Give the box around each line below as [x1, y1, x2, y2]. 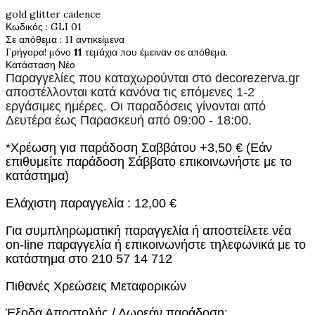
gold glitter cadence [6, 8, 101, 20]
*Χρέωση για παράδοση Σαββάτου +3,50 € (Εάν [6, 140, 272, 155]
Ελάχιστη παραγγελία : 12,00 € [6, 195, 176, 210]
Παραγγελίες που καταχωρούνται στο [6, 71, 215, 85]
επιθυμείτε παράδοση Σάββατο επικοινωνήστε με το [6, 154, 292, 169]
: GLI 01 [46, 20, 82, 33]
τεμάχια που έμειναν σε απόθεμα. [85, 46, 228, 58]
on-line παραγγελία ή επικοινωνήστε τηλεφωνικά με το [6, 237, 306, 252]
